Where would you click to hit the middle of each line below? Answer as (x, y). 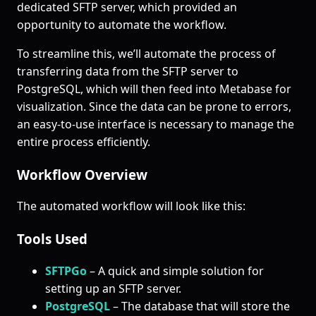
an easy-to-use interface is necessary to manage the (156, 124)
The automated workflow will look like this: (131, 206)
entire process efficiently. (84, 141)
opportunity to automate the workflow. (122, 24)
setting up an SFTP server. (113, 288)
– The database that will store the (200, 306)
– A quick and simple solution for (175, 271)
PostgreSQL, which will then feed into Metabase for (154, 89)
